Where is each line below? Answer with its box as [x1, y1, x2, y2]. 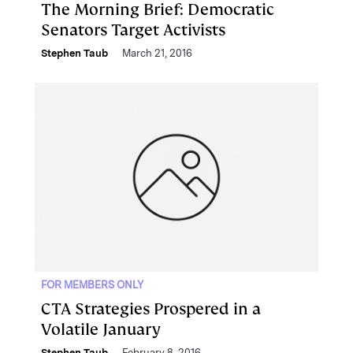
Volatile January [41, 319, 161, 340]
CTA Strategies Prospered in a [41, 299, 261, 319]
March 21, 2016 [122, 47, 192, 59]
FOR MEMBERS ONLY [41, 279, 143, 291]
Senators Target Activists [41, 20, 225, 40]
